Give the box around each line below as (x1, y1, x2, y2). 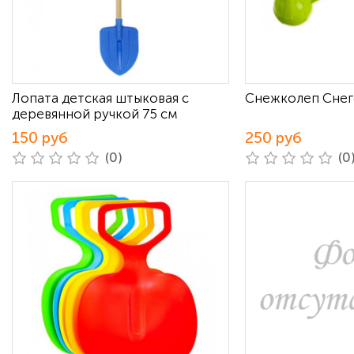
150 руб (12, 129, 68, 147)
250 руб (245, 129, 302, 147)
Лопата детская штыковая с (12, 90, 189, 106)
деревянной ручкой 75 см (12, 106, 178, 122)
